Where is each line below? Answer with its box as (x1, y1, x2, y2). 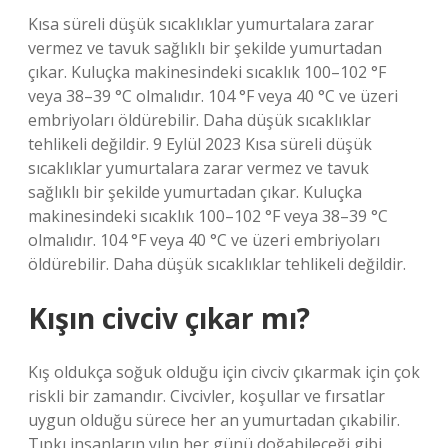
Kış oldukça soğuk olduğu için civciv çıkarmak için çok (28, 361, 420, 383)
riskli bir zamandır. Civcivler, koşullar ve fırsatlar (28, 385, 385, 407)
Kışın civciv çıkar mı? (28, 299, 310, 337)
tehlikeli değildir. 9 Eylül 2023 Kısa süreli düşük (28, 133, 372, 155)
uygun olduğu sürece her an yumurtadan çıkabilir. (28, 409, 400, 431)
